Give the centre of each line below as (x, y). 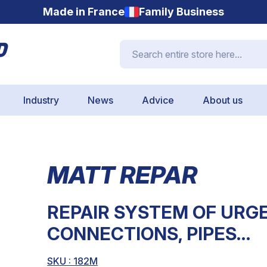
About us (223, 100)
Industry (41, 100)
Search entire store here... (174, 46)
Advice (158, 100)
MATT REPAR (122, 175)
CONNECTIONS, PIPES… (151, 234)
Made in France (84, 12)
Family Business (181, 12)
